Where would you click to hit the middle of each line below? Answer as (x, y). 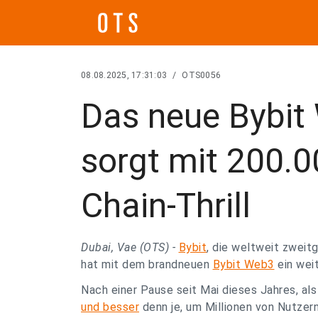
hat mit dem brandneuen (147, 264)
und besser (110, 307)
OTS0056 (201, 75)
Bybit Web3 (243, 264)
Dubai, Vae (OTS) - (130, 247)
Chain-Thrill (166, 205)
